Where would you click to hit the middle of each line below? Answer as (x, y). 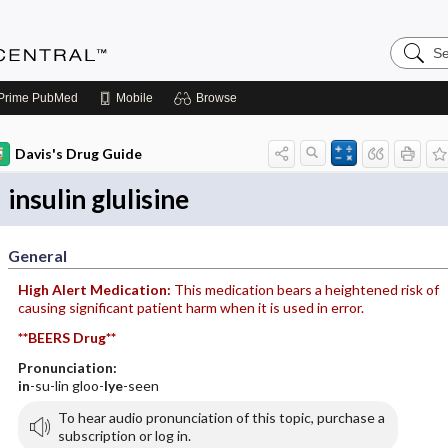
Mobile (134, 98)
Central (415, 75)
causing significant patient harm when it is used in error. (190, 307)
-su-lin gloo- (66, 385)
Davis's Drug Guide (78, 153)
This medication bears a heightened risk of (306, 289)
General (37, 255)
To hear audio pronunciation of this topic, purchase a (221, 417)
